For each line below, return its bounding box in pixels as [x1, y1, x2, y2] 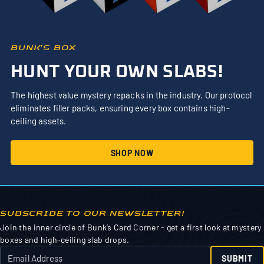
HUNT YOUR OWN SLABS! [11, 63, 223, 81]
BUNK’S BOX [11, 42, 76, 53]
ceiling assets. [11, 115, 67, 127]
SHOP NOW [110, 147, 154, 158]
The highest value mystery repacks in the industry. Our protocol [11, 90, 252, 101]
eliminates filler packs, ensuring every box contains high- [11, 103, 230, 114]
